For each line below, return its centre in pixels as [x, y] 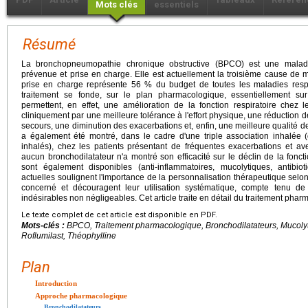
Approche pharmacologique [81, 296]
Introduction [56, 284]
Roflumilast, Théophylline [69, 236]
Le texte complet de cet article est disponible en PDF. [119, 215]
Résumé [49, 45]
